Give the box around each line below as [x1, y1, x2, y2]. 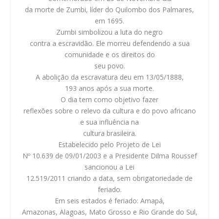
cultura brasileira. [83, 129, 136, 138]
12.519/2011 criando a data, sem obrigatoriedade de [26, 174, 193, 183]
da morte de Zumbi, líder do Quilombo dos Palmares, [25, 5, 194, 15]
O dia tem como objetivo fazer [61, 95, 158, 105]
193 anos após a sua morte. [65, 84, 154, 93]
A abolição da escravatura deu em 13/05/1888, [35, 72, 184, 82]
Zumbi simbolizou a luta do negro [56, 27, 163, 37]
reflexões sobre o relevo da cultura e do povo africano [23, 106, 196, 116]
